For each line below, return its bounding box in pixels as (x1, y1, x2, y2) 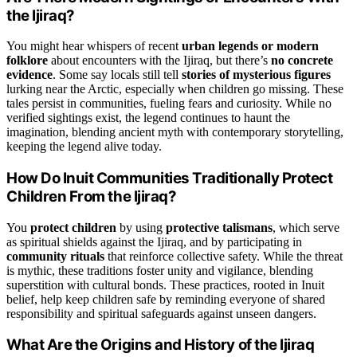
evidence (6, 68, 53, 82)
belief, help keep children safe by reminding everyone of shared (6, 292, 325, 306)
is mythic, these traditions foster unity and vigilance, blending (6, 263, 313, 277)
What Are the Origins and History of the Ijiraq (6, 335, 315, 355)
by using (116, 220, 166, 234)
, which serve (273, 220, 339, 234)
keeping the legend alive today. (6, 139, 162, 154)
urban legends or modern (182, 39, 319, 53)
